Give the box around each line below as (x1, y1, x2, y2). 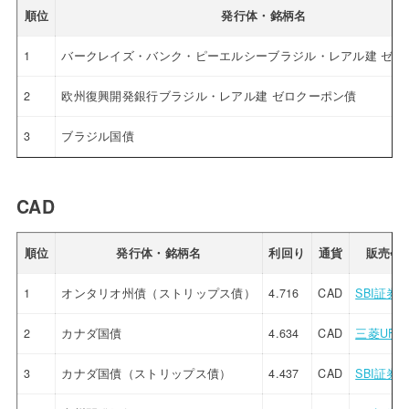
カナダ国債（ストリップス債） (61, 364, 232, 382)
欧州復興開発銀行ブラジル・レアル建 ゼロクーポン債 (61, 87, 357, 104)
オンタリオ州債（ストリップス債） (61, 284, 257, 301)
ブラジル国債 (61, 127, 135, 144)
